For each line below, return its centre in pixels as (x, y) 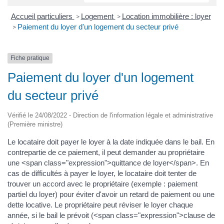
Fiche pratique (30, 58)
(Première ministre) (35, 124)
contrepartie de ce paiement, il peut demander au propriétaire (106, 152)
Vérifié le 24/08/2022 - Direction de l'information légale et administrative (110, 115)
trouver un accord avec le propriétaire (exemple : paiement (102, 183)
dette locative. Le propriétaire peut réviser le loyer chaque (100, 204)
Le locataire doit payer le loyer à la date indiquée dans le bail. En (111, 141)
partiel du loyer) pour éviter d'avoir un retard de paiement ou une (111, 194)
